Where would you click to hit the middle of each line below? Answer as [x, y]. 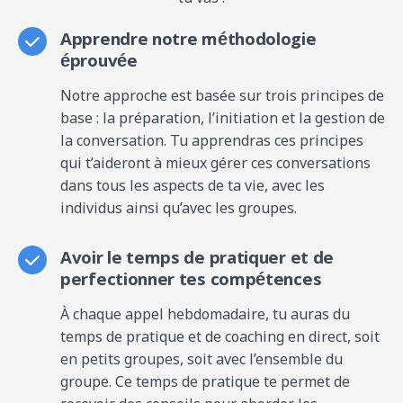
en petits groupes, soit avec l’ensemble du [201, 359]
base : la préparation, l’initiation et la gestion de [223, 118]
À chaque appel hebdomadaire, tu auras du [205, 314]
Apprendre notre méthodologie [188, 42]
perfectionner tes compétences [191, 282]
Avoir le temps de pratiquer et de [197, 260]
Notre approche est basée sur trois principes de [222, 96]
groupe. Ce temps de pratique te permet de [205, 382]
